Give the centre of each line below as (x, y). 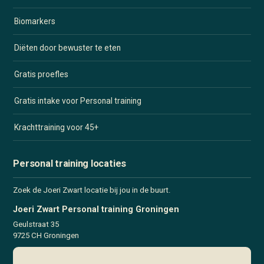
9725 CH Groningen (46, 235)
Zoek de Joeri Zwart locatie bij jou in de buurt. (92, 190)
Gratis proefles (42, 74)
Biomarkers (35, 21)
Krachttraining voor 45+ (57, 127)
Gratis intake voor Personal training (78, 100)
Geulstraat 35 (36, 224)
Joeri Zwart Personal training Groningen (96, 209)
